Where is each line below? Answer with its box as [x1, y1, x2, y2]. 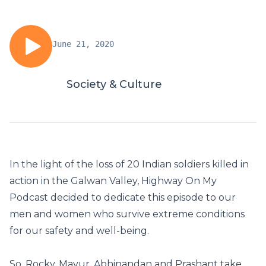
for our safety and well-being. [9, 225, 151, 236]
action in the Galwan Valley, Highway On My [9, 175, 217, 186]
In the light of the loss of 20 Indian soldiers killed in [9, 159, 249, 170]
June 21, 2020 [52, 39, 114, 49]
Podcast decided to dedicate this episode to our [9, 192, 236, 203]
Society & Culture [66, 78, 162, 91]
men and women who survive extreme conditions [9, 208, 245, 220]
